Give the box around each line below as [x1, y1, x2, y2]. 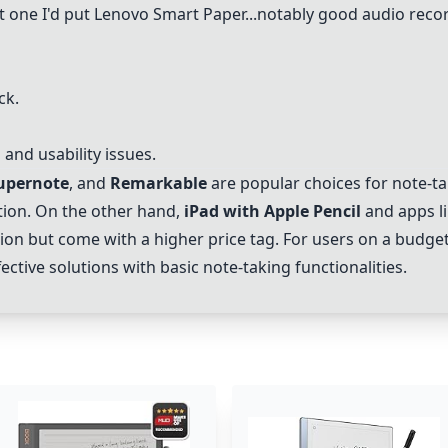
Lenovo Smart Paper [94, 3, 245, 25]
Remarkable [110, 172, 207, 194]
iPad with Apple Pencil [184, 200, 361, 222]
